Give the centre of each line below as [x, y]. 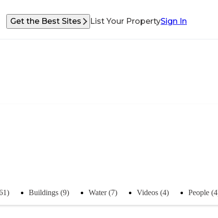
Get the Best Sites [46, 21]
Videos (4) [153, 192]
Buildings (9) [49, 192]
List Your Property [125, 21]
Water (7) [103, 192]
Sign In [174, 21]
